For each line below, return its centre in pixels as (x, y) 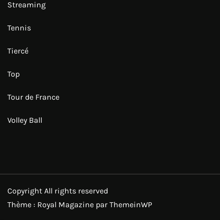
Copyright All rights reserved (58, 191)
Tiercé (18, 51)
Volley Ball (25, 120)
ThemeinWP (131, 204)
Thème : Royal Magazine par (58, 204)
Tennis (19, 27)
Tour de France (33, 97)
